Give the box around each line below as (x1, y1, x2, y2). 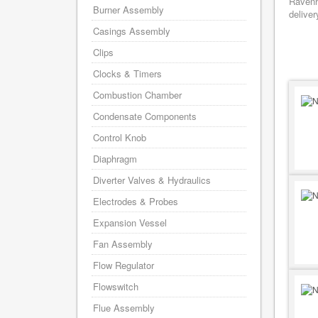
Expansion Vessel (93, 216, 167, 229)
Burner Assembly (93, 3, 164, 16)
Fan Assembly (93, 237, 153, 251)
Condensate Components (93, 109, 197, 123)
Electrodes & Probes (93, 194, 178, 208)
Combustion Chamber (93, 88, 182, 102)
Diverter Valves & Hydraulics (93, 173, 211, 187)
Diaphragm (93, 152, 137, 165)
